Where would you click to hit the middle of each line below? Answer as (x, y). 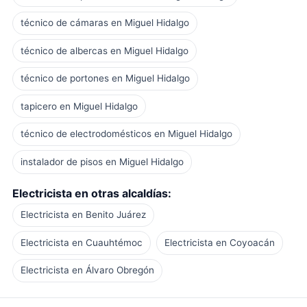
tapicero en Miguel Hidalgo (79, 106)
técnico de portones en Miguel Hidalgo (105, 78)
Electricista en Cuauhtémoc (81, 242)
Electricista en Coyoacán (220, 242)
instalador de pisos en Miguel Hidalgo (102, 161)
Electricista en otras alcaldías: (91, 193)
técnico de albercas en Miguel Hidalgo (104, 50)
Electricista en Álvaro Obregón (87, 270)
